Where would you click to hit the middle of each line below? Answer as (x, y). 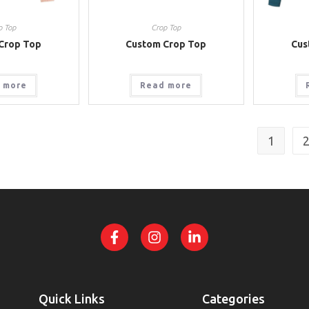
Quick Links (71, 299)
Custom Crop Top (166, 44)
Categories (234, 299)
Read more (166, 85)
